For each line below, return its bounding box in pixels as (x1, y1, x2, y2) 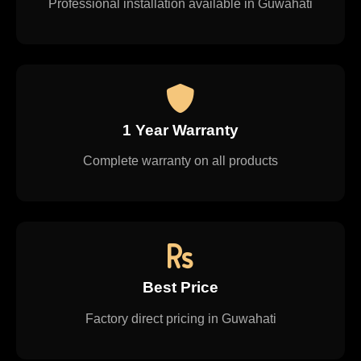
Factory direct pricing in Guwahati (85, 312, 276, 326)
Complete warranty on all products (83, 154, 278, 168)
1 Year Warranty (122, 121, 239, 139)
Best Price (143, 279, 218, 297)
